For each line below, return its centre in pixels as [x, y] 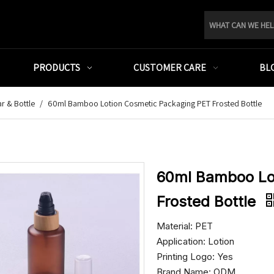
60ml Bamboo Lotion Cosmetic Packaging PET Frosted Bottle [155, 103]
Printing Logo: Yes [196, 257]
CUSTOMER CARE [170, 68]
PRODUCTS [57, 68]
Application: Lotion [195, 241]
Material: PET [186, 226]
